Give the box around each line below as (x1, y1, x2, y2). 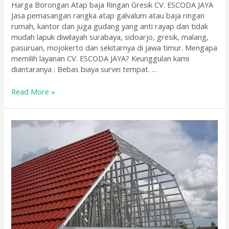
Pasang (11, 130, 36, 141)
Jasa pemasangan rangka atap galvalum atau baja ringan (11, 10, 205, 21)
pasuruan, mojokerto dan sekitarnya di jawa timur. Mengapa (11, 42, 218, 53)
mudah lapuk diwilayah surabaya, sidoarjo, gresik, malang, (11, 32, 209, 42)
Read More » (11, 86, 56, 97)
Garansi (11, 173, 37, 184)
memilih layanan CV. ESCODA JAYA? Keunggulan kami (11, 53, 190, 64)
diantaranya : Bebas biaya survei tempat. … (11, 64, 158, 75)
